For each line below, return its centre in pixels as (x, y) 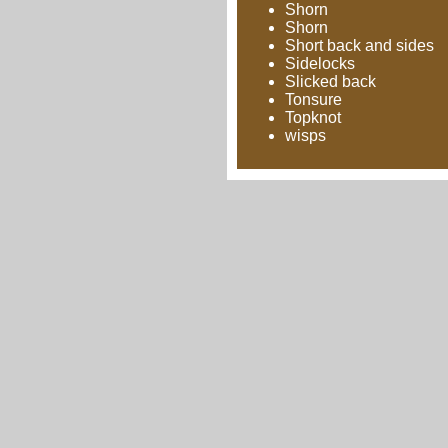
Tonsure (313, 99)
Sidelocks (320, 63)
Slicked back (330, 81)
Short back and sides (359, 45)
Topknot (313, 117)
